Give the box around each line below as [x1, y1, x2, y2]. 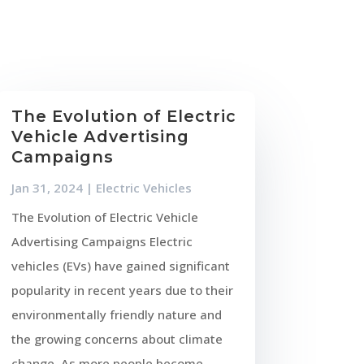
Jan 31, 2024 [11, 179, 83, 196]
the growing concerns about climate [11, 330, 223, 347]
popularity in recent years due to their [11, 281, 233, 298]
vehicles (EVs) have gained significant [11, 257, 230, 274]
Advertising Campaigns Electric [11, 232, 193, 249]
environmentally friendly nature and [11, 305, 222, 323]
